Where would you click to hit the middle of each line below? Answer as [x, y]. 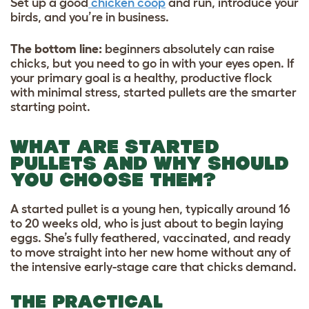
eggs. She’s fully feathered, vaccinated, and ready [150, 238]
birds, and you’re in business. [90, 18]
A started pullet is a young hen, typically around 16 [150, 209]
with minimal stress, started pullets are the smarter [153, 93]
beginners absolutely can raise [188, 49]
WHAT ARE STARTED [115, 147]
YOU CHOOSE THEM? [113, 180]
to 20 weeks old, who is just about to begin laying [147, 224]
